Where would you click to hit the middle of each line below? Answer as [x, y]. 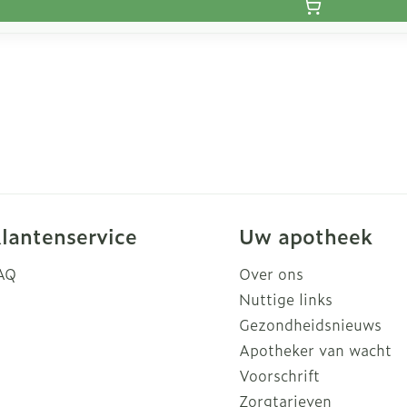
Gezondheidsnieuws [311, 324]
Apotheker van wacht [316, 350]
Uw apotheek [306, 236]
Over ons [272, 273]
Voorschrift [280, 375]
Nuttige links [286, 299]
